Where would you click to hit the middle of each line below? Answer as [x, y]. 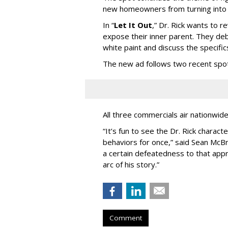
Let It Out [133, 25]
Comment [126, 218]
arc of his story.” [131, 164]
